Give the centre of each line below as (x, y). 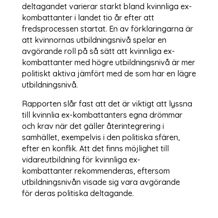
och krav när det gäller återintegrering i (93, 126)
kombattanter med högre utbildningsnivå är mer (108, 62)
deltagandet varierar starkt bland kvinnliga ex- (107, 6)
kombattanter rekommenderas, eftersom (96, 171)
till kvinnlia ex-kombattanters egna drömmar (102, 115)
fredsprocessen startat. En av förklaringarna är (107, 28)
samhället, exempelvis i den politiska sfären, (101, 137)
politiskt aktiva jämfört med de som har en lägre (109, 73)
